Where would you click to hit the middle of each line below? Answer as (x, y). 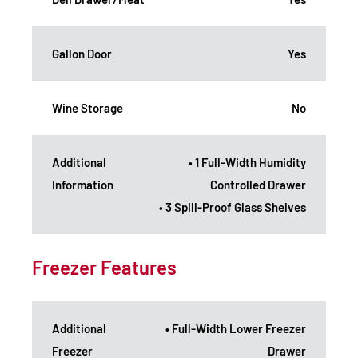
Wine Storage (88, 107)
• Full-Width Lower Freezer (236, 328)
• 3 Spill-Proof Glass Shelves (233, 207)
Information (83, 184)
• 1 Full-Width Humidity (247, 162)
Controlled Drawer (258, 184)
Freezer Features (104, 267)
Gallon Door (82, 53)
